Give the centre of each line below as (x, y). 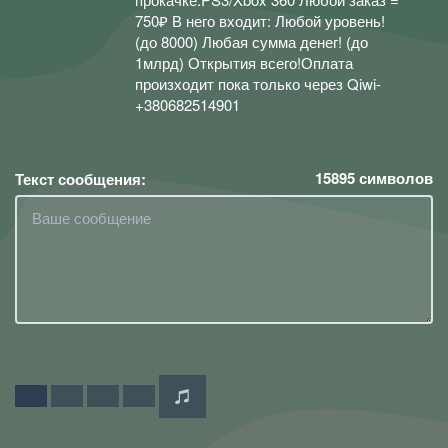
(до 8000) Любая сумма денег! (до (251, 41)
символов (394, 177)
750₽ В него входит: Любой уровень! (260, 20)
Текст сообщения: (80, 178)
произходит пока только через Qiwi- (258, 83)
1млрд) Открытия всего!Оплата (244, 62)
